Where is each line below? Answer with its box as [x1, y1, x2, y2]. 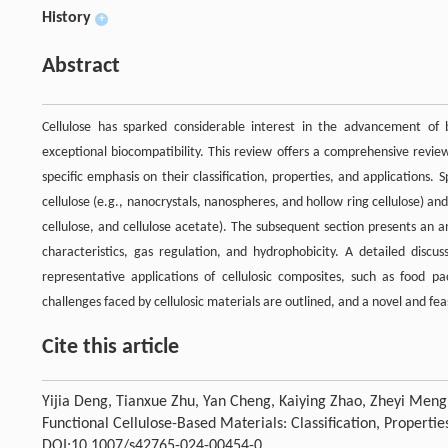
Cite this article [42, 335, 179, 359]
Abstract [42, 54, 120, 78]
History [42, 9, 91, 26]
